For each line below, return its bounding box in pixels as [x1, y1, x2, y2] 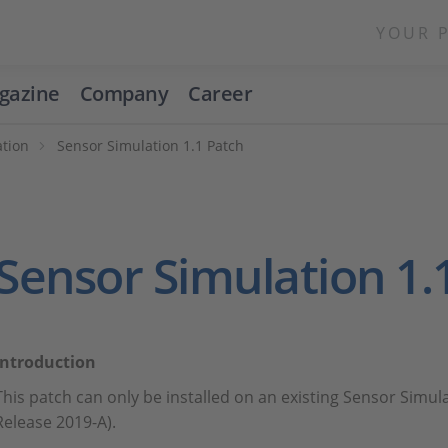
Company [79, 80, 169, 107]
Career [188, 80, 253, 107]
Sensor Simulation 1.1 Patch [57, 136, 245, 155]
